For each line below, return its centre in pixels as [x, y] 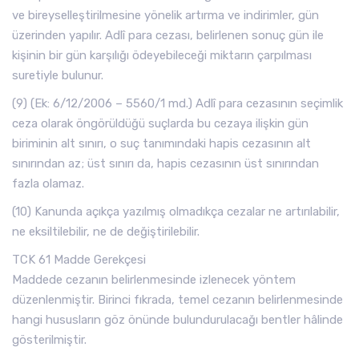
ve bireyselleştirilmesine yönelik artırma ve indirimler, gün [165, 15]
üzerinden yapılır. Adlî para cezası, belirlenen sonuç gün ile [168, 35]
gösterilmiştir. [49, 340]
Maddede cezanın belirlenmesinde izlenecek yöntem [154, 280]
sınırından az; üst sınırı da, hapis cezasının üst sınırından [165, 163]
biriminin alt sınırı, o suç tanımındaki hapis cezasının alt [161, 143]
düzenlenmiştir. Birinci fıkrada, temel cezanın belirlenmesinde [177, 300]
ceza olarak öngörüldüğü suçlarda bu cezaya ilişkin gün [160, 123]
